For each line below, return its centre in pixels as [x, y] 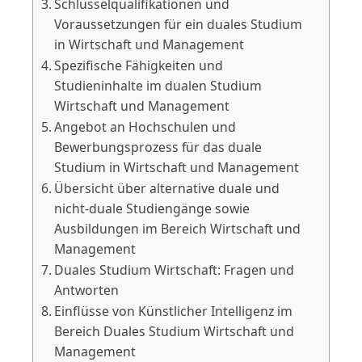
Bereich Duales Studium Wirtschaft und [175, 331]
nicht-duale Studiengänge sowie [152, 208]
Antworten [87, 290]
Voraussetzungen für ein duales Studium [179, 24]
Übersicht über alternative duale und [167, 188]
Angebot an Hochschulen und [145, 126]
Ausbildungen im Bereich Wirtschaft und [178, 228]
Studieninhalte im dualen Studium [158, 85]
